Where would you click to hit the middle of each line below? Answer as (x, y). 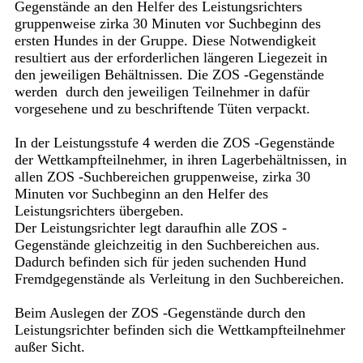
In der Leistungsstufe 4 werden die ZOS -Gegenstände (174, 143)
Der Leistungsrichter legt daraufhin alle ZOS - (150, 228)
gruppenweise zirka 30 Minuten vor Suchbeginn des (167, 24)
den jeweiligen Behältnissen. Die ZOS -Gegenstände (169, 75)
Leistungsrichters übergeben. (99, 211)
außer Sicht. (49, 347)
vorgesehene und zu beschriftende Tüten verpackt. (162, 109)
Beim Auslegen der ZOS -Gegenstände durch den (160, 313)
